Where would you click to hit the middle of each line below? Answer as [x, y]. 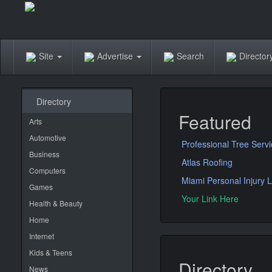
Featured [215, 122]
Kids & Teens [51, 252]
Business [44, 154]
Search [190, 56]
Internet [42, 236]
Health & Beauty [56, 203]
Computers [47, 170]
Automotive [48, 138]
